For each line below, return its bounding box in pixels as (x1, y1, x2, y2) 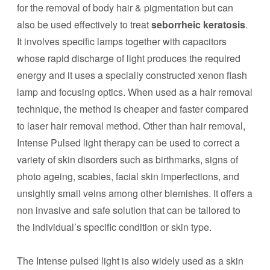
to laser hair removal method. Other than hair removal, (17, 119, 245, 133)
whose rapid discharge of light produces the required (17, 51, 240, 65)
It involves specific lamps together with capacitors (17, 34, 227, 48)
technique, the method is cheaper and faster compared (17, 102, 248, 116)
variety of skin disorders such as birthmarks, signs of (17, 152, 238, 166)
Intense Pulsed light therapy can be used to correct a (17, 136, 240, 149)
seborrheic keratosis (151, 17, 245, 31)
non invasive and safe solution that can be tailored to (17, 203, 240, 217)
